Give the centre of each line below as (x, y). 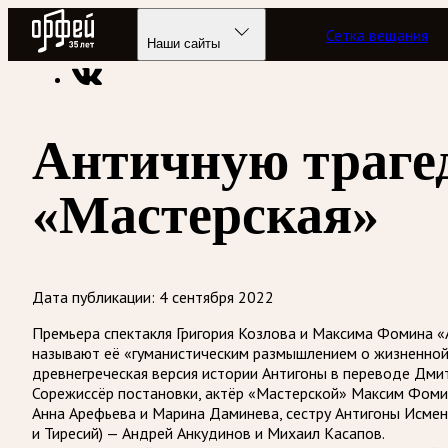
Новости (331, 42)
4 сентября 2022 (216, 296)
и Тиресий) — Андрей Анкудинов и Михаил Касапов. (208, 432)
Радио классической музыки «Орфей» (161, 42)
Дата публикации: (93, 296)
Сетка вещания (377, 34)
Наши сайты (184, 43)
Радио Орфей (78, 17)
